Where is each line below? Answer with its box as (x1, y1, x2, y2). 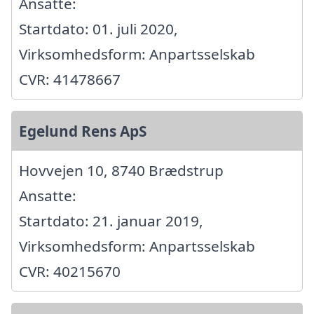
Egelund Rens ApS (19, 121, 146, 141)
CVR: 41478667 (19, 69, 121, 89)
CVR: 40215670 (19, 261, 121, 281)
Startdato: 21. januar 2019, (19, 210, 203, 231)
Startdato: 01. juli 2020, (19, 18, 178, 39)
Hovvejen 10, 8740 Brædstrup (19, 160, 224, 180)
